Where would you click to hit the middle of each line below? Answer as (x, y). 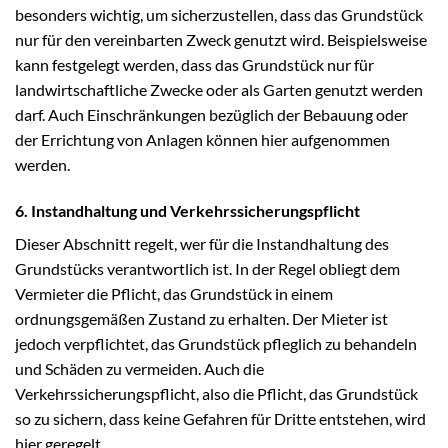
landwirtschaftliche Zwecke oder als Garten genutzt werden (219, 89)
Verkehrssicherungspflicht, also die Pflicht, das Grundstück (216, 393)
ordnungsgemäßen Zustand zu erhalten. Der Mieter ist (201, 318)
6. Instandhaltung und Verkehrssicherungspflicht (187, 210)
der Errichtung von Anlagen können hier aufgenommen (202, 139)
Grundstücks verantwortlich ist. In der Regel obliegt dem (207, 268)
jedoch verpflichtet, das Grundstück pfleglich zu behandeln (216, 343)
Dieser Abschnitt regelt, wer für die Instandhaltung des (202, 243)
